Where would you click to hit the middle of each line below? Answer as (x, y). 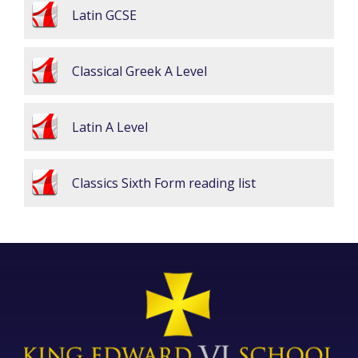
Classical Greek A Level (139, 71)
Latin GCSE (104, 15)
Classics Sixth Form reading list (164, 183)
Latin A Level (110, 127)
